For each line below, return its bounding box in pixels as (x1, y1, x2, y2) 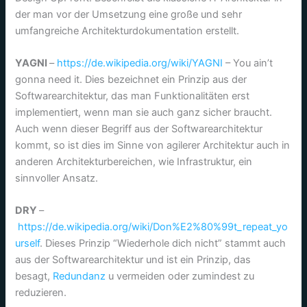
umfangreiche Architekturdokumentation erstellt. (15, 24, 240, 37)
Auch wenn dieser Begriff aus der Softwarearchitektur (15, 122, 263, 135)
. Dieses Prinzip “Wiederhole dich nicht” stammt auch (40, 237, 286, 250)
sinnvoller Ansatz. (15, 171, 99, 184)
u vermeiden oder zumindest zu (108, 270, 255, 283)
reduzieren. (15, 286, 67, 299)
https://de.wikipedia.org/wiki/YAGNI (57, 56, 223, 69)
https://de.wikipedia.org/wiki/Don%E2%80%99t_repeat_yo (18, 221, 288, 234)
